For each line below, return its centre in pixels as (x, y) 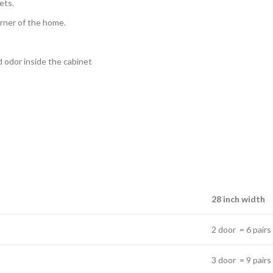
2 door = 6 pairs (241, 229)
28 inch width (238, 199)
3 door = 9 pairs (241, 260)
